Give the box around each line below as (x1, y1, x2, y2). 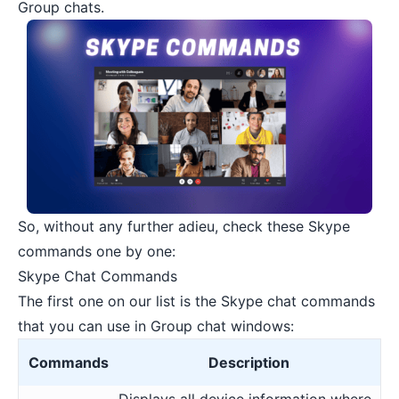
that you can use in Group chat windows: (18, 316, 294, 335)
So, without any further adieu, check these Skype (18, 216, 350, 235)
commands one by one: (18, 241, 175, 260)
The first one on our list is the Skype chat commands (18, 291, 375, 310)
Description (208, 353, 289, 371)
